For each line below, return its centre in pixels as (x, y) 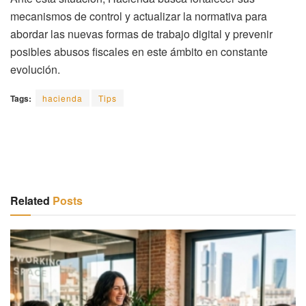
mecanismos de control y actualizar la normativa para (139, 16)
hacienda (62, 98)
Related (30, 201)
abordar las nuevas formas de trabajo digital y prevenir (141, 34)
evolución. (35, 70)
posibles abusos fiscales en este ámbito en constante (139, 52)
